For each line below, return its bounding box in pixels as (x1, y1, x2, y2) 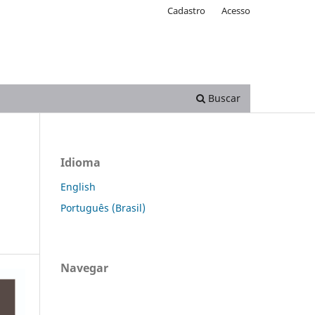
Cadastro (167, 4, 206, 17)
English (60, 179, 96, 193)
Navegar (60, 259, 108, 276)
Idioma (60, 154, 101, 170)
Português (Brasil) (60, 200, 146, 214)
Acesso (221, 4, 250, 17)
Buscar (205, 91, 240, 105)
